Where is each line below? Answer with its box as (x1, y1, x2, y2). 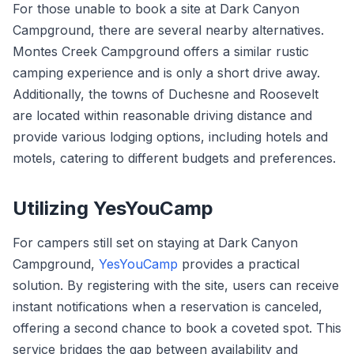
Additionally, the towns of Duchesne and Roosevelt (13, 86, 318, 102)
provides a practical (178, 256, 299, 272)
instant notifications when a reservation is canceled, (13, 299, 322, 314)
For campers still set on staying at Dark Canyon (13, 235, 298, 250)
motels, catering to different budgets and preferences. (13, 150, 336, 166)
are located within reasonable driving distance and (13, 107, 312, 123)
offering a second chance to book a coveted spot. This (13, 320, 341, 336)
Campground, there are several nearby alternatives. (13, 22, 324, 38)
